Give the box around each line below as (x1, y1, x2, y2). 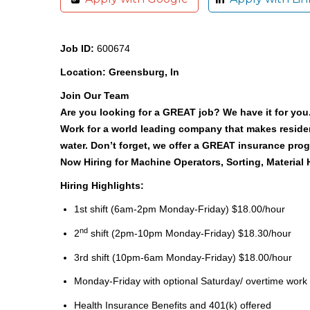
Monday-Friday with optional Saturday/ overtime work (74, 275, 307, 287)
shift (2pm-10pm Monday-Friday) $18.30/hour (88, 227, 291, 239)
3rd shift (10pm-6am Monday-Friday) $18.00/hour (74, 251, 292, 263)
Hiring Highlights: (60, 180, 144, 192)
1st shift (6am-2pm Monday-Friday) (74, 203, 229, 215)
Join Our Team (60, 90, 129, 102)
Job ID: (60, 43, 94, 55)
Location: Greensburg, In (60, 66, 179, 78)
